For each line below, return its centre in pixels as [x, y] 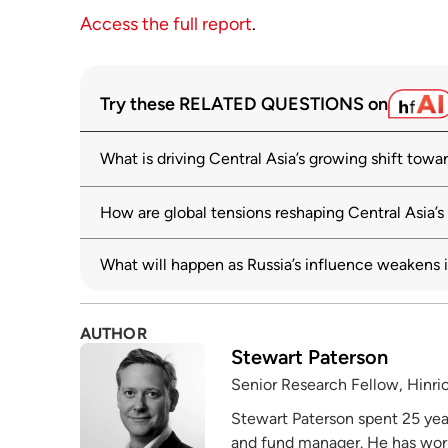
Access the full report [166, 24]
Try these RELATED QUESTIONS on [244, 104]
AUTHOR [113, 333]
